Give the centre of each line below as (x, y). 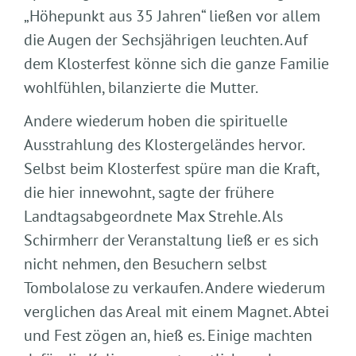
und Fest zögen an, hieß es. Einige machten (168, 335)
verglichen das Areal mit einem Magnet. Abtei (176, 311)
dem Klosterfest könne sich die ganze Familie (176, 64)
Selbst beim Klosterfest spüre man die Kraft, (171, 168)
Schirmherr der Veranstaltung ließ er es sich (171, 240)
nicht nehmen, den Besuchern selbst (145, 264)
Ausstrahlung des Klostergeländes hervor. (164, 145)
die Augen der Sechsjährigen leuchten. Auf (166, 40)
